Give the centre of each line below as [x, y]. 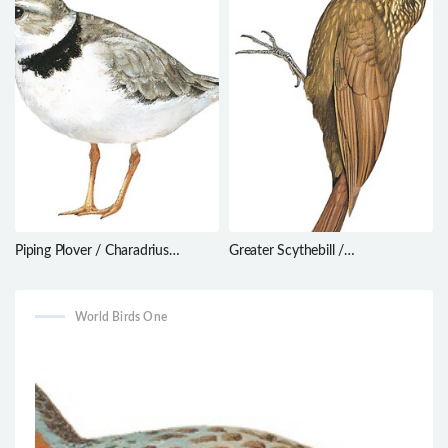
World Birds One [121, 316]
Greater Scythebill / [286, 250]
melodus [40, 268]
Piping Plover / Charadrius [92, 250]
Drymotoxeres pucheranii [305, 268]
